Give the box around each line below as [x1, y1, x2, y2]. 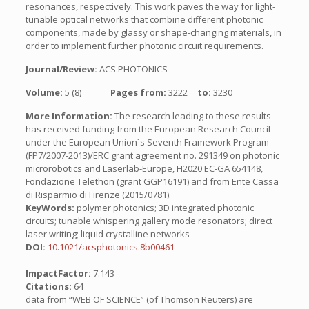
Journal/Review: [25, 63, 99, 75]
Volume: [25, 86, 65, 99]
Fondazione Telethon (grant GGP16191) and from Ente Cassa [25, 175, 279, 188]
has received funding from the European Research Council [25, 123, 270, 135]
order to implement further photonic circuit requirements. [25, 39, 263, 52]
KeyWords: [25, 201, 74, 214]
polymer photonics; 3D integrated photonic [74, 201, 254, 214]
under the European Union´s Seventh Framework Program [25, 136, 269, 148]
